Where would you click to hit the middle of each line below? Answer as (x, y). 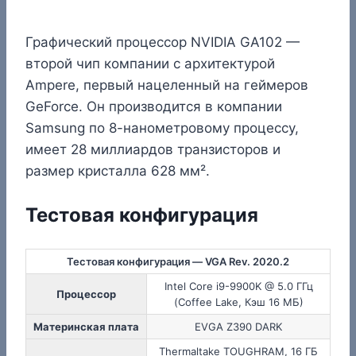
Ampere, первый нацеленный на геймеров (167, 85)
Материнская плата (86, 326)
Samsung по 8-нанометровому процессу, (162, 128)
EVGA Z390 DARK (238, 326)
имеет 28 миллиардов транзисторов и (153, 149)
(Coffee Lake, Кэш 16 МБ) (238, 302)
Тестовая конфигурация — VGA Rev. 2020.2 (178, 261)
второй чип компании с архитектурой (150, 63)
